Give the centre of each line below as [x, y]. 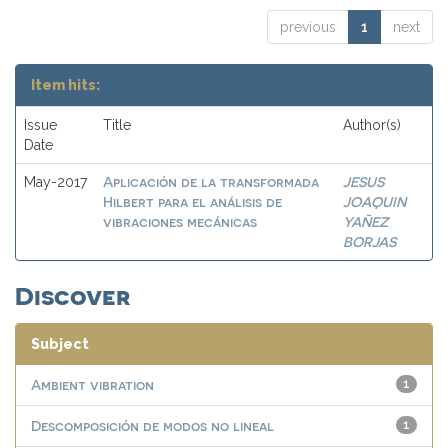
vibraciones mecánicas [180, 221]
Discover [72, 294]
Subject [60, 344]
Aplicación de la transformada [211, 181]
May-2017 [55, 182]
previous [308, 27]
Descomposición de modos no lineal [152, 425]
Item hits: [65, 85]
